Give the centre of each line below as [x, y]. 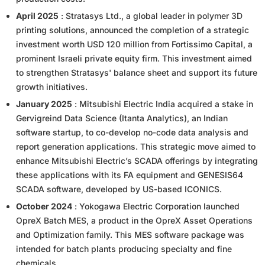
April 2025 [37, 15]
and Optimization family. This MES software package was [130, 234]
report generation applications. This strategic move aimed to [136, 146]
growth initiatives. [52, 86]
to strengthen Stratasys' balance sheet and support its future [137, 72]
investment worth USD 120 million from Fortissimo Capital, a [134, 44]
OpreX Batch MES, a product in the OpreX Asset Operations [134, 220]
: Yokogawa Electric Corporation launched [156, 206]
